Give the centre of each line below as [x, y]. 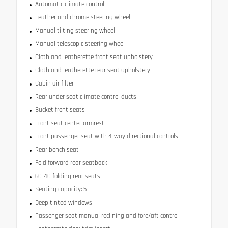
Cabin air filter [54, 84]
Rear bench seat [57, 150]
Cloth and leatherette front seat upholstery [94, 57]
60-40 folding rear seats [67, 176]
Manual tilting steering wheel [75, 31]
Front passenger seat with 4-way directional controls [106, 137]
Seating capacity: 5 [61, 190]
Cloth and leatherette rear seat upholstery [92, 70]
